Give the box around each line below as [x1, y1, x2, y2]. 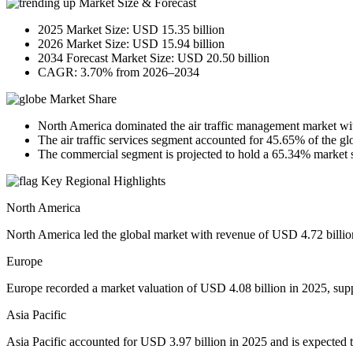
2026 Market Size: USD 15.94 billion [38, 37, 225, 51]
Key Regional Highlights [38, 174, 165, 188]
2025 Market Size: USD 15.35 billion [38, 23, 225, 37]
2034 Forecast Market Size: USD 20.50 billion [38, 51, 269, 65]
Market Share [46, 92, 117, 106]
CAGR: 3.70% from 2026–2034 [38, 65, 199, 80]
